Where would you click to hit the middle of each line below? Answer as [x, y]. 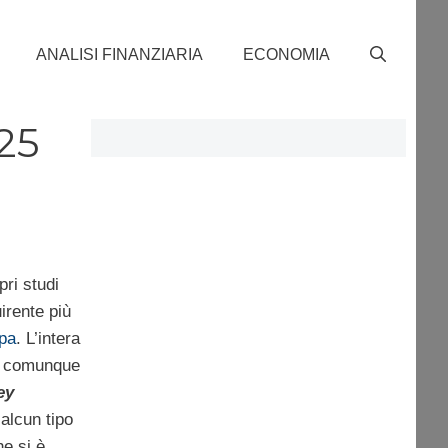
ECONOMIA [286, 54]
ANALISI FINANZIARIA [119, 54]
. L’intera [47, 338]
